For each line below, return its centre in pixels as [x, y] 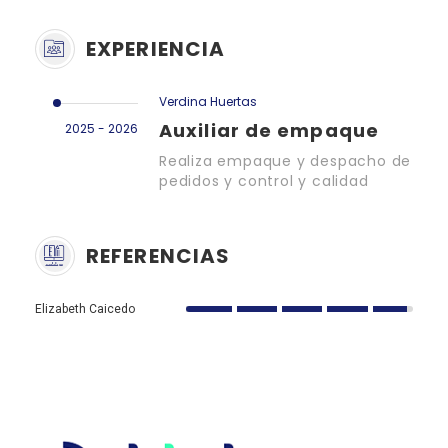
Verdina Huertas [208, 101]
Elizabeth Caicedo [85, 308]
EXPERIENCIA [156, 48]
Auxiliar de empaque [269, 130]
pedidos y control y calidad [264, 180]
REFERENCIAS [158, 255]
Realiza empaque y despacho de [285, 160]
